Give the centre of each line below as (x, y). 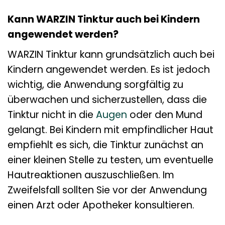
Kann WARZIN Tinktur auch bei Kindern (104, 20)
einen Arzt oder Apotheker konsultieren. (101, 205)
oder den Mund (165, 115)
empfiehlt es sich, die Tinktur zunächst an (105, 145)
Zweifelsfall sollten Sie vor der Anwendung (107, 190)
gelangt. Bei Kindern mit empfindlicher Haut (110, 130)
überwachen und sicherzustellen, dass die (107, 99)
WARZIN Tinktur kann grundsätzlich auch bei (111, 54)
